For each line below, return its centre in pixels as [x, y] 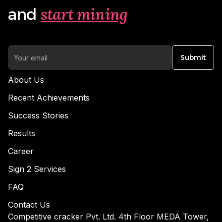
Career [21, 151]
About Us [26, 80]
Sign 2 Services [37, 169]
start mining [84, 14]
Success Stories [38, 116]
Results [22, 134]
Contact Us [29, 205]
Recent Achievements [49, 98]
